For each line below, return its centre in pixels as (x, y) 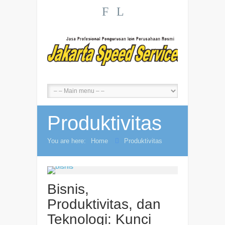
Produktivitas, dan (104, 204)
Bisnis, (68, 189)
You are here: (67, 141)
